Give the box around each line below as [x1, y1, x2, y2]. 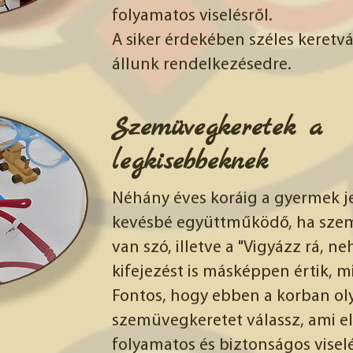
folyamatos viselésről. [112, 6, 273, 25]
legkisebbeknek [112, 144, 268, 179]
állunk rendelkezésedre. [112, 55, 292, 74]
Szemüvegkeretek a [112, 110, 322, 145]
